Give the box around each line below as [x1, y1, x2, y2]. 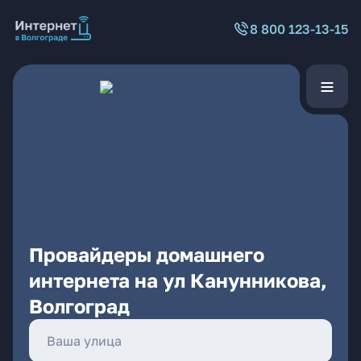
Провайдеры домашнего [29, 243, 264, 266]
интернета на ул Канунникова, [29, 268, 327, 292]
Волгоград [29, 294, 130, 317]
